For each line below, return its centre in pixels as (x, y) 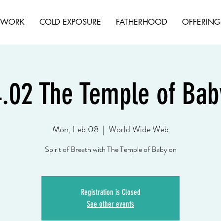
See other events (110, 204)
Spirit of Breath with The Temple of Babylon (110, 149)
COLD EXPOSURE (70, 22)
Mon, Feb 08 (75, 129)
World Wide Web (139, 129)
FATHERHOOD (142, 22)
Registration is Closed (110, 192)
